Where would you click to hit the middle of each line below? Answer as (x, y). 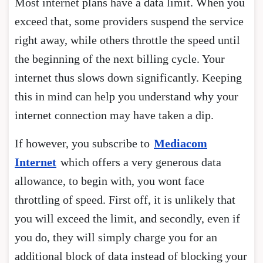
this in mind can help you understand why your (127, 96)
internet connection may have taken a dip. (114, 115)
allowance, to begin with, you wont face (109, 181)
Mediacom (181, 143)
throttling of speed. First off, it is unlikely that (125, 199)
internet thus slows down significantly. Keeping (128, 77)
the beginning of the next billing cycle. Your (120, 58)
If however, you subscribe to (84, 143)
